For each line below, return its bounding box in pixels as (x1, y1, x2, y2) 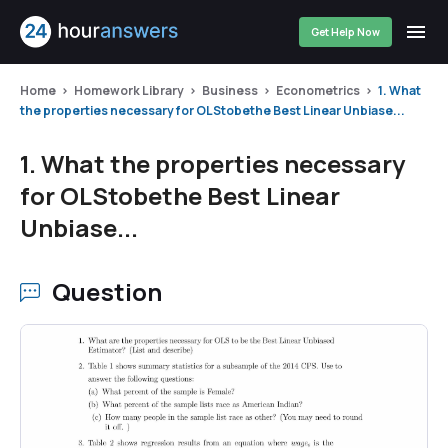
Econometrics (276, 82, 360, 99)
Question (52, 275, 163, 308)
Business (202, 82, 258, 99)
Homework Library (74, 82, 184, 99)
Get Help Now (311, 25, 380, 39)
